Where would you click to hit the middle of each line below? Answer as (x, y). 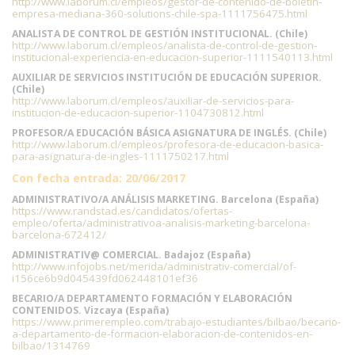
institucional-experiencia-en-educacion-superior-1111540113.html (172, 57)
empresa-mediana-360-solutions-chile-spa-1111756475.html (160, 13)
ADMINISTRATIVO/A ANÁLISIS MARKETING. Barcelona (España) (165, 199)
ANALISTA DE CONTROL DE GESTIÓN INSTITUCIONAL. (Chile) (160, 34)
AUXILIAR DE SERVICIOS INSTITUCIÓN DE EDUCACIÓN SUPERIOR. (167, 77)
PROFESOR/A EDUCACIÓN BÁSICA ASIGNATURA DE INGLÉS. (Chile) (169, 133)
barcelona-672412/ (59, 235)
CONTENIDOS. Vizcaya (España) (90, 310)
